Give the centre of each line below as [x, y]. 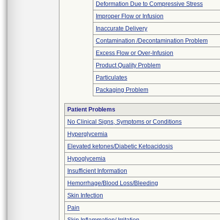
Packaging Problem [122, 90]
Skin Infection [85, 195]
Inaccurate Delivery [122, 28]
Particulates [111, 78]
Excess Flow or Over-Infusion [135, 53]
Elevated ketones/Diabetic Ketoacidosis [120, 146]
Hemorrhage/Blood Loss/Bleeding [113, 183]
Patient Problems [91, 110]
